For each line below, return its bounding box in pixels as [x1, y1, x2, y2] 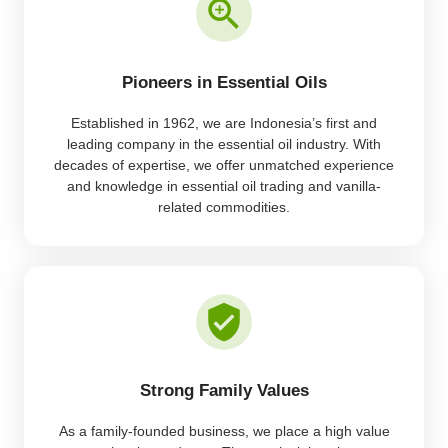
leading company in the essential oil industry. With [67, 135, 381, 152]
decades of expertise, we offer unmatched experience [54, 156, 394, 173]
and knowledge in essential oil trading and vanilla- [67, 177, 381, 194]
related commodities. [158, 198, 290, 215]
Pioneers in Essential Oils [121, 72, 327, 92]
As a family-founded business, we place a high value [58, 422, 390, 439]
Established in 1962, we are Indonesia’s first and [71, 114, 377, 131]
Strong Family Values [139, 380, 309, 400]
